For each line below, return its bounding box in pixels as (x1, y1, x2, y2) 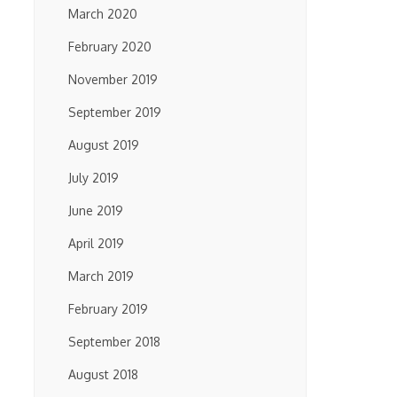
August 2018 (68, 367, 138, 382)
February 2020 (68, 39, 152, 54)
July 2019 (68, 170, 119, 185)
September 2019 (68, 105, 161, 120)
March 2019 (68, 269, 134, 284)
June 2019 (68, 203, 123, 218)
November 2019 (68, 72, 158, 87)
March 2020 (68, 6, 137, 21)
